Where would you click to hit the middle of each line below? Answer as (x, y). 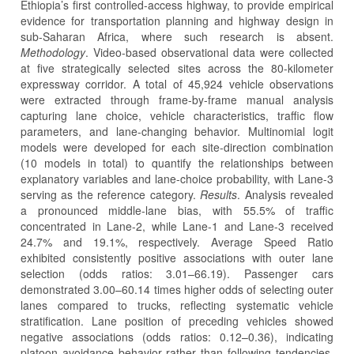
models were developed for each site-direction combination (177, 147)
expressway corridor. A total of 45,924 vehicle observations (177, 83)
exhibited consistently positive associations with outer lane (177, 257)
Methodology (53, 52)
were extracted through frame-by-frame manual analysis (177, 99)
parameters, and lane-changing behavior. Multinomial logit (177, 131)
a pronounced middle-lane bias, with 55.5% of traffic (177, 210)
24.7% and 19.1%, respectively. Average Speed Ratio (177, 241)
